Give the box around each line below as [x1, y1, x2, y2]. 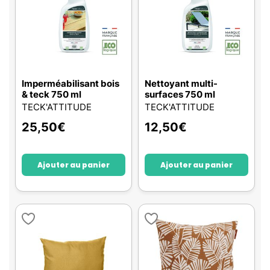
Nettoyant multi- [145, 78, 218, 89]
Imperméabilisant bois [22, 78, 119, 89]
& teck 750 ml [22, 89, 81, 100]
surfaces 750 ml [145, 89, 215, 100]
